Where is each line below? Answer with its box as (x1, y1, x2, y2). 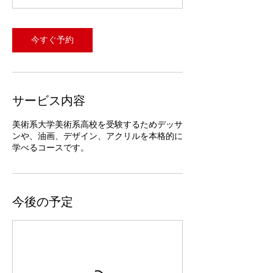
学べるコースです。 (12, 143, 89, 153)
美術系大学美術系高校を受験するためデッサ (12, 119, 183, 130)
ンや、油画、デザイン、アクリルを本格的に (12, 131, 183, 141)
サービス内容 (12, 93, 85, 108)
